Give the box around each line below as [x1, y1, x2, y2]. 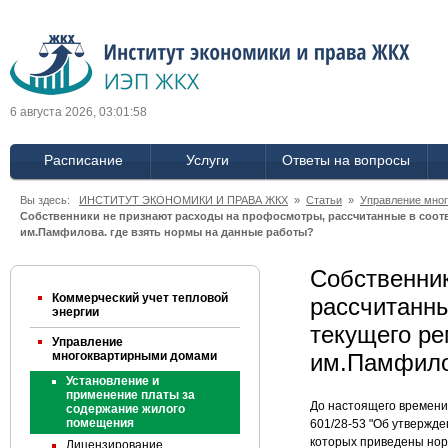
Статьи [306, 194, 342, 206]
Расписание [43, 152, 123, 168]
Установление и [66, 374, 159, 388]
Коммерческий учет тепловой [52, 291, 228, 305]
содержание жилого [66, 402, 185, 416]
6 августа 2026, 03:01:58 [10, 105, 147, 119]
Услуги [186, 152, 229, 168]
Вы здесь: [20, 194, 79, 206]
